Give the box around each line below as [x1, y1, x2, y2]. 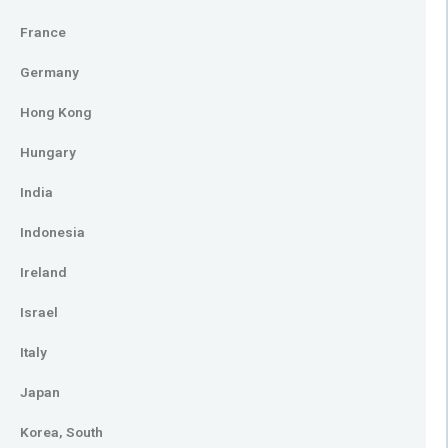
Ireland [20, 264, 67, 280]
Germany [20, 64, 79, 80]
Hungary [20, 144, 76, 160]
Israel [20, 304, 58, 320]
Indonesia [20, 224, 85, 240]
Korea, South [20, 424, 103, 440]
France [20, 24, 66, 40]
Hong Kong [20, 104, 92, 120]
